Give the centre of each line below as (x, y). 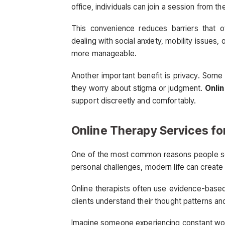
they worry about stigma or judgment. (138, 88)
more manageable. (104, 54)
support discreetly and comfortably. (134, 100)
